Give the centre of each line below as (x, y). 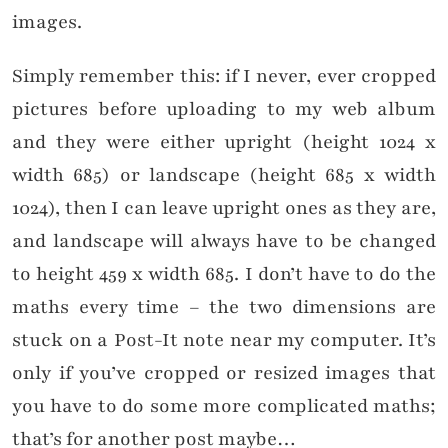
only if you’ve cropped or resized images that (224, 373)
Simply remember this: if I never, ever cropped (224, 76)
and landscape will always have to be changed (224, 241)
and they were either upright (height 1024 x (224, 142)
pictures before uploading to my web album (224, 109)
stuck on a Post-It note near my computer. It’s (224, 340)
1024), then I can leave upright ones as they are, (224, 208)
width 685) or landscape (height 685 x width (224, 175)
